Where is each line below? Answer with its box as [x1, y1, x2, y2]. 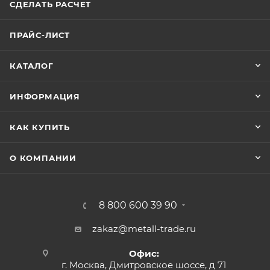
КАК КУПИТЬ [10, 122, 70, 133]
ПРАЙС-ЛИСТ [10, 30, 70, 40]
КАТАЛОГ [10, 61, 54, 71]
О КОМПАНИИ [10, 153, 77, 163]
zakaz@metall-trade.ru [92, 223, 196, 235]
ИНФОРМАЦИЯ [10, 92, 80, 102]
